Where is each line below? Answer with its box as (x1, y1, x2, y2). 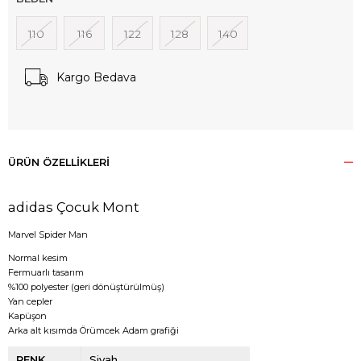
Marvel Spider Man (8, 228, 88, 240)
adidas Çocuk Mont (8, 198, 139, 215)
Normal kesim (8, 251, 68, 263)
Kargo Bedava (56, 69, 136, 85)
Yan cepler (8, 295, 52, 307)
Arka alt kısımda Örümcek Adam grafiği (8, 324, 179, 336)
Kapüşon (8, 309, 47, 322)
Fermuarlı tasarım (8, 266, 84, 278)
